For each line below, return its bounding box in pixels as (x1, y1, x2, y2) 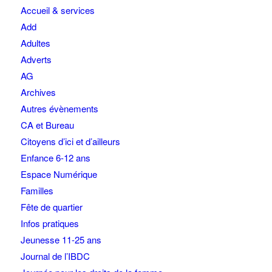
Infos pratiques (20, 216, 79, 229)
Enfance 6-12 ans (20, 151, 90, 164)
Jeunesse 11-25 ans (20, 233, 101, 246)
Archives (20, 85, 56, 98)
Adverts (20, 52, 52, 66)
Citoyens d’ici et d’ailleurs (20, 134, 120, 148)
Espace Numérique (20, 167, 97, 180)
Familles (20, 183, 53, 197)
